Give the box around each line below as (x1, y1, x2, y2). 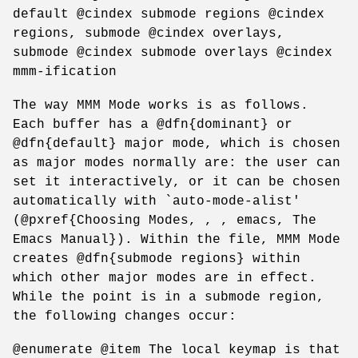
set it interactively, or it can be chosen (13, 174, 340, 189)
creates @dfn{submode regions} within (13, 251, 300, 266)
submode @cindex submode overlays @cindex (13, 45, 332, 60)
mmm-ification (13, 64, 117, 79)
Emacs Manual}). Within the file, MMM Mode (13, 232, 340, 247)
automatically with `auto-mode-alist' (13, 193, 300, 209)
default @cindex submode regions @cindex (13, 6, 324, 22)
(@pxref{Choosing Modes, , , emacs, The (13, 213, 316, 228)
